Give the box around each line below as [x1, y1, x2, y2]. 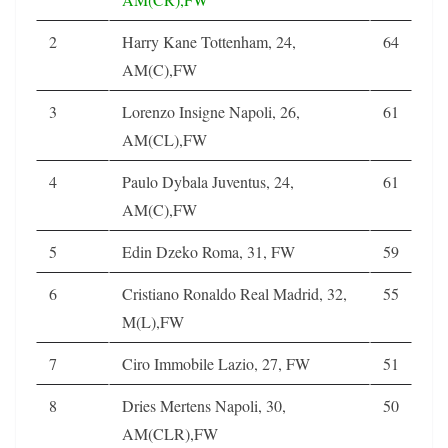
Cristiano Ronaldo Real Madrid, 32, [122, 282, 347, 304]
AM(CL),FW [122, 128, 207, 150]
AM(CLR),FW [122, 422, 218, 444]
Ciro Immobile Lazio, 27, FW [122, 352, 310, 374]
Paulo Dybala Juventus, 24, [122, 170, 294, 192]
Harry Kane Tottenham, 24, [122, 30, 296, 52]
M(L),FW [122, 310, 184, 332]
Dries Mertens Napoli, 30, [122, 394, 286, 416]
